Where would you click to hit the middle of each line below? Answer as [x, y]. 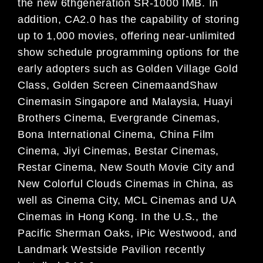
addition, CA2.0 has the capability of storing [129, 19]
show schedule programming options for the [129, 52]
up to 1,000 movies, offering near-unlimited [127, 36]
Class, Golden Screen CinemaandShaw [118, 85]
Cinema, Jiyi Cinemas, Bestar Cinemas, [118, 151]
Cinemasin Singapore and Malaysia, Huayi [125, 101]
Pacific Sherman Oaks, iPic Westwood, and [128, 233]
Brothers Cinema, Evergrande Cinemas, [119, 118]
